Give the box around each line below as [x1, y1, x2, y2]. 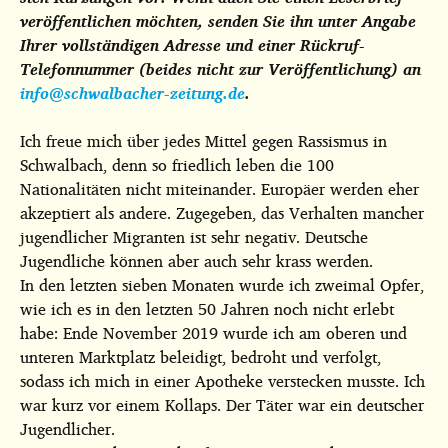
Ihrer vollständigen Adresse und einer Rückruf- [20, 30, 365, 60]
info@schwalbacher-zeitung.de [20, 78, 245, 108]
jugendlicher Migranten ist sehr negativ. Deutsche [20, 222, 368, 252]
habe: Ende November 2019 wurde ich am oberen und [20, 318, 407, 348]
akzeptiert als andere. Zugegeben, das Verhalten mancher [20, 198, 424, 228]
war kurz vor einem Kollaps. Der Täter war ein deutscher [20, 390, 424, 420]
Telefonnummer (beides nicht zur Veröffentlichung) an [20, 54, 421, 84]
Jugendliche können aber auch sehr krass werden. [20, 246, 373, 276]
